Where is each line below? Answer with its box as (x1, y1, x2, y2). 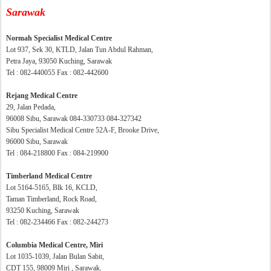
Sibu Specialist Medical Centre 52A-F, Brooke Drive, (6, 126, 159, 134)
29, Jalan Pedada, (6, 103, 56, 111)
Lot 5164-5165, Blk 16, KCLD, (6, 183, 97, 192)
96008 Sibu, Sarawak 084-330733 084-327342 (6, 114, 142, 123)
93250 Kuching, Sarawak (6, 206, 79, 215)
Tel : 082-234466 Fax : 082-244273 (6, 218, 108, 226)
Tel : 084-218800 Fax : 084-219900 (6, 149, 108, 157)
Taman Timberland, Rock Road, (6, 195, 97, 203)
